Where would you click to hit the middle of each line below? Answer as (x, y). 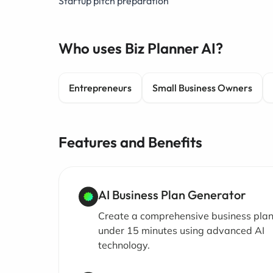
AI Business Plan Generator (172, 195)
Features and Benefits (130, 142)
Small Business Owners (202, 88)
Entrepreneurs (100, 88)
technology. (124, 245)
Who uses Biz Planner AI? (141, 48)
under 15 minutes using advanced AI (181, 230)
